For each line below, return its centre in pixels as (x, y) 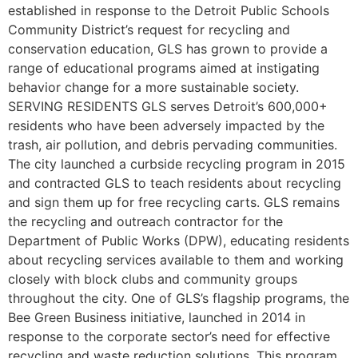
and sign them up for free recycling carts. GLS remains (174, 203)
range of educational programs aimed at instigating (164, 68)
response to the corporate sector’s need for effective (169, 337)
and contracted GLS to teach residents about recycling (175, 183)
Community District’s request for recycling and (149, 30)
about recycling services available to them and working (176, 260)
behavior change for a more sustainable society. (153, 88)
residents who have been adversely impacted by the (166, 126)
